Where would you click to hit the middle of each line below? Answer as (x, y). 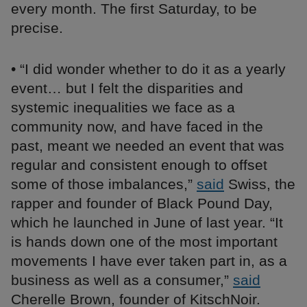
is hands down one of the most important (144, 242)
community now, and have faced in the (137, 127)
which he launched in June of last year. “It (147, 223)
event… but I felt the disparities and (127, 88)
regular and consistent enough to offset (139, 165)
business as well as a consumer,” (122, 280)
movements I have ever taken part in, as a (149, 261)
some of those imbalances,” (104, 184)
